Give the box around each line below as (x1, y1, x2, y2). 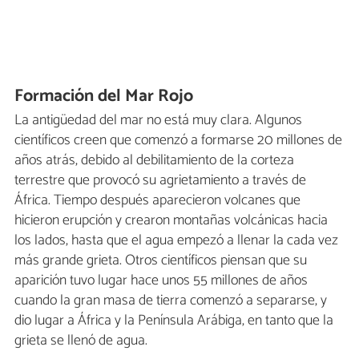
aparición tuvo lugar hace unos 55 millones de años (14, 268, 308, 293)
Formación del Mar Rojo (14, 81, 194, 111)
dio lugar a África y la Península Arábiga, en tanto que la (14, 309, 333, 333)
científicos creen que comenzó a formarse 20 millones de (14, 128, 342, 153)
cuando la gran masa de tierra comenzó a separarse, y (14, 288, 327, 313)
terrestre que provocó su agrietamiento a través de (14, 168, 306, 193)
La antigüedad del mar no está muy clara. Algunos (14, 108, 302, 133)
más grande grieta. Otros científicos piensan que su (14, 248, 307, 273)
